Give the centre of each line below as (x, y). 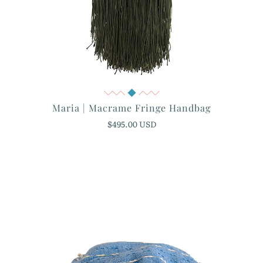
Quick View (131, 94)
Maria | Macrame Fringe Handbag (131, 108)
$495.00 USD (131, 124)
